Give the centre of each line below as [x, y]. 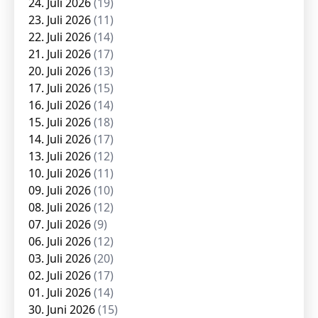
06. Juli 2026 [61, 241]
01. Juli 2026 [61, 292]
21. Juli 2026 [61, 54]
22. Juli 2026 [61, 37]
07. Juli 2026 [61, 224]
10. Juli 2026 [61, 173]
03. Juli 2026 [61, 258]
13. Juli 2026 [61, 156]
